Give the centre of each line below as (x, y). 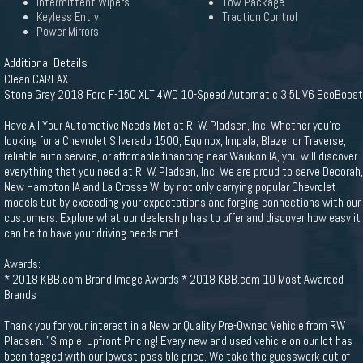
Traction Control (260, 17)
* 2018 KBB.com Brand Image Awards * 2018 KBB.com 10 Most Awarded (174, 279)
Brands (20, 295)
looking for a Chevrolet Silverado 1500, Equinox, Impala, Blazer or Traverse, (175, 141)
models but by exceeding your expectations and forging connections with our (182, 202)
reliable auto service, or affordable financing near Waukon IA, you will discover (181, 156)
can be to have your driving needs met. (93, 233)
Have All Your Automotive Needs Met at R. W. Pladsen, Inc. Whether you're (172, 125)
